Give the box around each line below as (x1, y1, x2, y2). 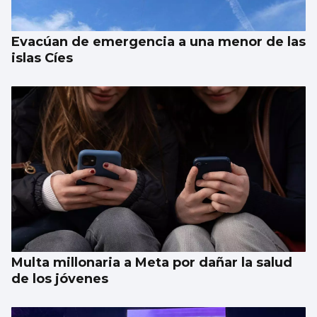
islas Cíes (11, 50, 73, 67)
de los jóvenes (11, 271, 108, 287)
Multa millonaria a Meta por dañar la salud (11, 255, 292, 271)
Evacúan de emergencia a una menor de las (11, 34, 306, 50)
